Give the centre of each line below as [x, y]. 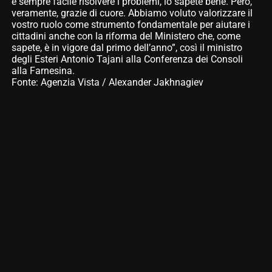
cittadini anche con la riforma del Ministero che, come [126, 36]
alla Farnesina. [43, 71]
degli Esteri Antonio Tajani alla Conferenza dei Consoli [127, 59]
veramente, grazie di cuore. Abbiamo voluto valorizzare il [132, 13]
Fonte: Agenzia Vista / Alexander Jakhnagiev [107, 83]
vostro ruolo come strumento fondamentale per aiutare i [131, 25]
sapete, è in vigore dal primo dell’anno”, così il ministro [127, 48]
